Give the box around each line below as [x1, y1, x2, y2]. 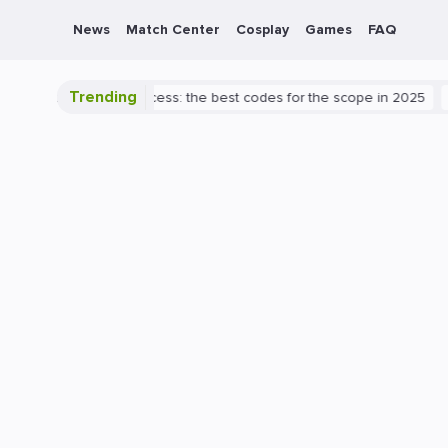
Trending [69, 87, 137, 107]
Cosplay [236, 21, 289, 38]
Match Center [126, 21, 220, 38]
